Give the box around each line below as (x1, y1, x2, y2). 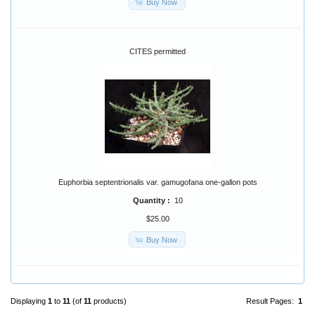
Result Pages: (246, 297, 298, 306)
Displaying (11, 297, 48, 306)
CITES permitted (129, 47, 186, 56)
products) (91, 297, 127, 306)
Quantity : (132, 196, 174, 205)
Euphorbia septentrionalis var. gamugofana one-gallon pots (58, 178, 257, 187)
